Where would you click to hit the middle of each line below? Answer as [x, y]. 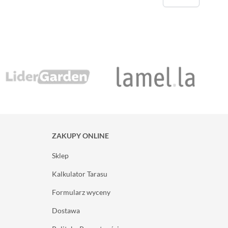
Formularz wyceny [81, 192]
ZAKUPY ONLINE [80, 135]
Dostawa [66, 210]
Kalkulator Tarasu [80, 174]
